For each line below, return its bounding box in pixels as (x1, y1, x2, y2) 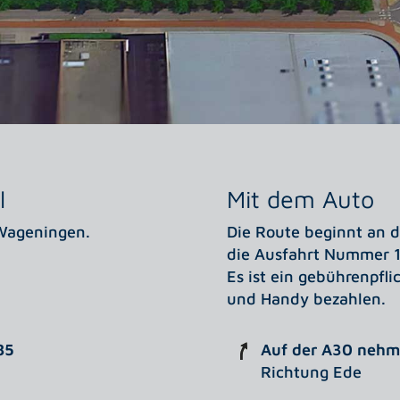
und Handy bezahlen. (226, 289, 386, 309)
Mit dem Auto (226, 185, 374, 214)
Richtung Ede (260, 362, 362, 382)
